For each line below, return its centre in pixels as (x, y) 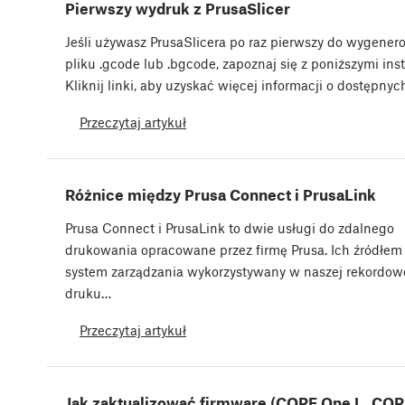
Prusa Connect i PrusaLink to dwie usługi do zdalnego (230, 227)
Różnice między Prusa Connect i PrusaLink (221, 194)
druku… (88, 292)
